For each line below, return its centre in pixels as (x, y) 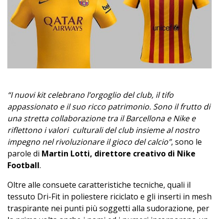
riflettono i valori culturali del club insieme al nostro (103, 130)
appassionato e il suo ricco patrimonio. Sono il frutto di (109, 106)
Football (23, 165)
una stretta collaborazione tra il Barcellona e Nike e (101, 118)
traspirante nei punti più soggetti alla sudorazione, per (108, 208)
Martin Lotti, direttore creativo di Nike (119, 153)
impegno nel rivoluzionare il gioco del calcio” (89, 142)
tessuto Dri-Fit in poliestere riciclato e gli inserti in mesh (109, 196)
